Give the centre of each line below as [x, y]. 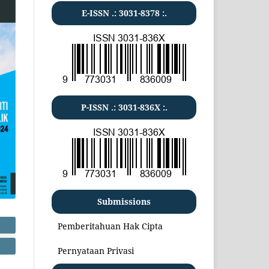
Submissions [124, 201]
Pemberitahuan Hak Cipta [110, 226]
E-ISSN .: [100, 13]
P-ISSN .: [99, 107]
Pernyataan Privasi [96, 250]
